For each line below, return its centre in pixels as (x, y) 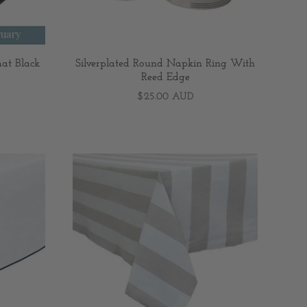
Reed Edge (165, 78)
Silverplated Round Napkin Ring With (165, 64)
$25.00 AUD (165, 97)
